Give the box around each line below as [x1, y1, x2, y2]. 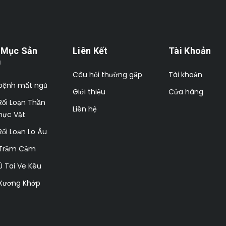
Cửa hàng [168, 86, 203, 97]
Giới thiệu [73, 86, 105, 97]
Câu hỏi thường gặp [73, 69, 142, 80]
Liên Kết [73, 45, 108, 56]
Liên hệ [73, 103, 97, 114]
